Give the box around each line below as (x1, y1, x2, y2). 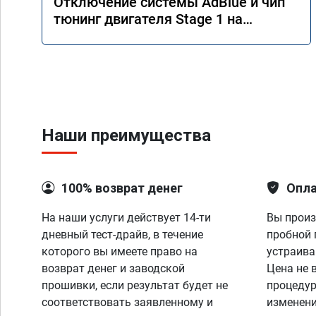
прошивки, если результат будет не (42, 279, 228, 292)
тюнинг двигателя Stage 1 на (54, 11, 243, 28)
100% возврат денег (61, 181, 183, 195)
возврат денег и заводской (42, 262, 185, 275)
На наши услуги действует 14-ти (42, 211, 211, 224)
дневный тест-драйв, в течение (42, 228, 203, 241)
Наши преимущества (42, 126, 211, 145)
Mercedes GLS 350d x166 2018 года (54, 28, 281, 44)
